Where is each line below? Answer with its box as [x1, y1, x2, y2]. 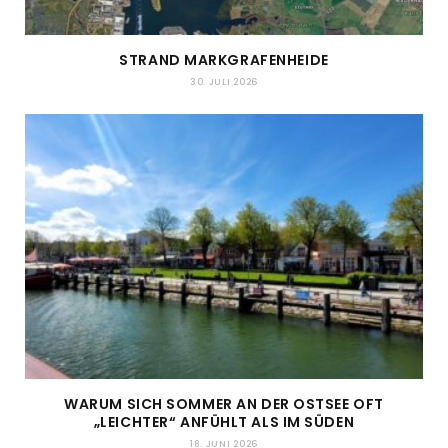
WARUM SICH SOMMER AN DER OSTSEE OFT [64, 393, 384, 414]
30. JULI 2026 [190, 75, 258, 88]
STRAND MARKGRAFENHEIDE [119, 49, 329, 70]
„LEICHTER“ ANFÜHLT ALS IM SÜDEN [93, 411, 355, 432]
